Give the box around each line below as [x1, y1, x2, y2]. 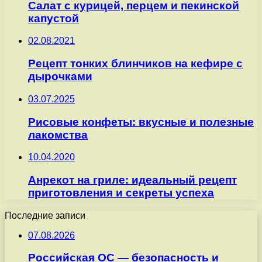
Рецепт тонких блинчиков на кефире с [28, 57, 243, 70]
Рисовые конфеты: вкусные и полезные [28, 115, 254, 128]
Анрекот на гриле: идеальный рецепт [28, 174, 237, 187]
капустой [28, 12, 79, 25]
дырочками [28, 70, 92, 83]
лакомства [28, 128, 88, 141]
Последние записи [5, 210, 85, 220]
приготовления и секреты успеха [28, 187, 214, 199]
